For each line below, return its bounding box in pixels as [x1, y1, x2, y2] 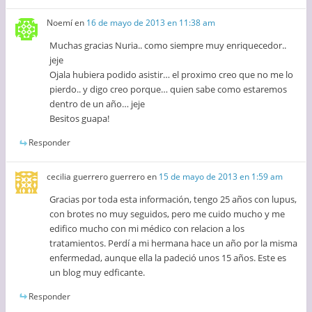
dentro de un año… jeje [49, 97, 146, 111]
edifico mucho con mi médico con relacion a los [49, 221, 245, 235]
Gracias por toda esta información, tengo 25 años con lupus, [49, 192, 297, 205]
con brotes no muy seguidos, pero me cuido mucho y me [49, 207, 286, 220]
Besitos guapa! [49, 112, 110, 125]
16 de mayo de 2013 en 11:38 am [86, 17, 216, 29]
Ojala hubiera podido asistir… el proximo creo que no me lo [49, 68, 294, 81]
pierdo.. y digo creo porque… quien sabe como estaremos [49, 83, 288, 96]
